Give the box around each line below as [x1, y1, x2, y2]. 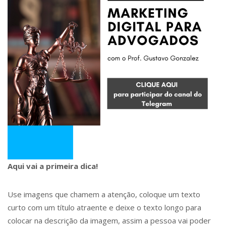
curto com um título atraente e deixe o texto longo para [8, 202, 201, 212]
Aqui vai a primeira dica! [8, 161, 98, 171]
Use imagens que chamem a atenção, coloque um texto [8, 189, 200, 199]
